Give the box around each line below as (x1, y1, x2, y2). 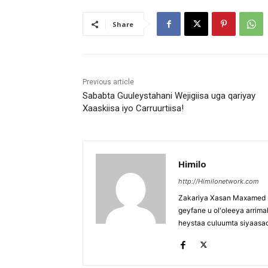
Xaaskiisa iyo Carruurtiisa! (83, 103, 184, 114)
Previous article (83, 78, 134, 87)
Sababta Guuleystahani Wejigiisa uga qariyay (83, 90, 255, 102)
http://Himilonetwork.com (178, 177, 259, 186)
